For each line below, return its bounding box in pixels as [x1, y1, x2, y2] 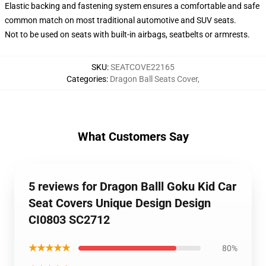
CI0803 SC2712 [28, 213, 110, 227]
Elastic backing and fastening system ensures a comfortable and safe [5, 1, 259, 11]
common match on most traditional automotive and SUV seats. [5, 15, 236, 25]
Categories [66, 74, 106, 84]
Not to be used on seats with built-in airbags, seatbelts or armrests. [5, 30, 250, 39]
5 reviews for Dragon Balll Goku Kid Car [28, 179, 236, 194]
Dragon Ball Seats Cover [110, 74, 198, 84]
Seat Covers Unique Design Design [28, 196, 211, 210]
